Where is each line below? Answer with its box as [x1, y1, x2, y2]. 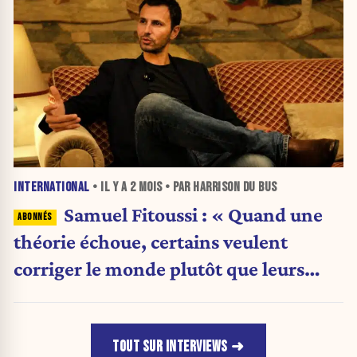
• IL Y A [89, 178, 130, 195]
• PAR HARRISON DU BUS [162, 178, 277, 195]
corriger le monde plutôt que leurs [14, 257, 304, 280]
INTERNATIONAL [14, 178, 90, 195]
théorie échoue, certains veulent [14, 229, 288, 253]
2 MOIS [129, 178, 163, 195]
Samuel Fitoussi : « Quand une [63, 202, 323, 226]
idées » [14, 284, 74, 307]
